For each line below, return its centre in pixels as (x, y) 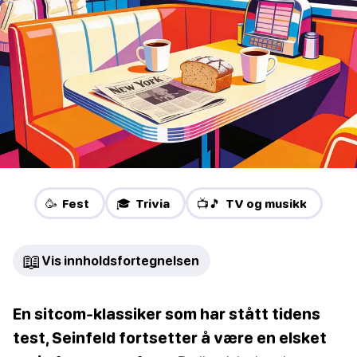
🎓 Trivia (143, 204)
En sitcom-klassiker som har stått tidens (167, 314)
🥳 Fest (67, 204)
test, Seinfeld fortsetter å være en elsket (170, 338)
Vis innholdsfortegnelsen (120, 261)
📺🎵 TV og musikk (252, 204)
